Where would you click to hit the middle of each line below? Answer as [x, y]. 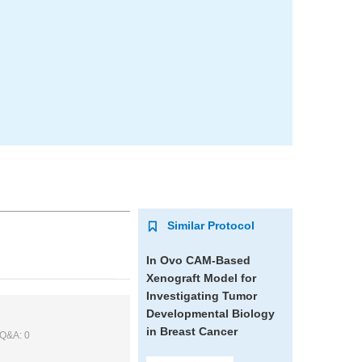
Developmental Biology [210, 314]
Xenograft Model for [201, 278]
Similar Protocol [210, 225]
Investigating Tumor [201, 296]
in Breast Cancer [192, 331]
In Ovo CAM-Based [198, 260]
